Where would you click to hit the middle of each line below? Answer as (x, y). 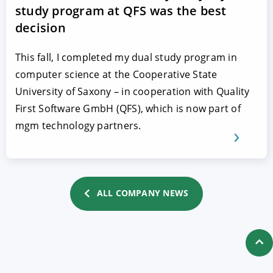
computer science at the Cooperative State (116, 74)
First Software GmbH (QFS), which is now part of (128, 108)
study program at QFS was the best (121, 11)
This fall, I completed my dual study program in (126, 57)
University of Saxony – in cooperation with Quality (133, 91)
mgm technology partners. (78, 126)
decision (41, 28)
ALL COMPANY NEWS (143, 193)
